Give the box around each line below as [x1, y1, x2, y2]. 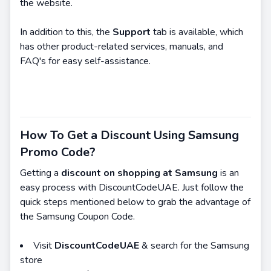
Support [113, 25, 153, 39]
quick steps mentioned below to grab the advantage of [20, 195, 250, 209]
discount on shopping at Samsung [61, 166, 218, 180]
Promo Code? [20, 144, 96, 160]
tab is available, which [153, 25, 243, 39]
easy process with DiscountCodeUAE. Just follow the [20, 181, 244, 194]
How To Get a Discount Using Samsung [20, 127, 239, 143]
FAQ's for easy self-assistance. [20, 54, 151, 68]
